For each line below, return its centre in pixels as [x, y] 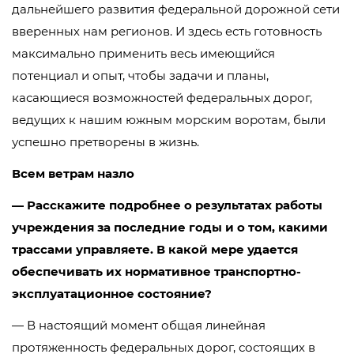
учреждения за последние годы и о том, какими [170, 227]
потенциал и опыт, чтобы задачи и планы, [140, 75]
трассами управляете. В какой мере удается [155, 249]
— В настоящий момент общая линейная [139, 325]
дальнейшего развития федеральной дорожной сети [176, 9]
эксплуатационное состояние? [112, 294]
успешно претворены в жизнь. [105, 142]
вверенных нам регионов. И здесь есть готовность [167, 31]
